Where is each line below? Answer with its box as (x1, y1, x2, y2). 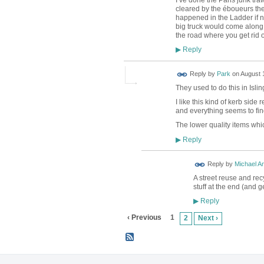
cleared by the (175, 4, 223, 13)
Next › (198, 214, 219, 223)
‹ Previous (127, 213, 161, 222)
